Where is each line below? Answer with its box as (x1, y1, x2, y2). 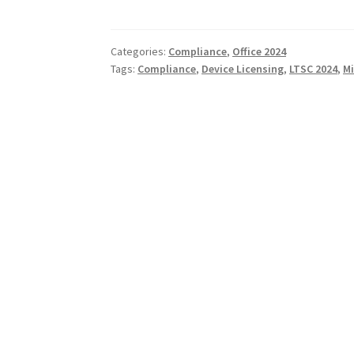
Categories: (111, 44, 169, 59)
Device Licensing (201, 62, 284, 77)
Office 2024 (232, 44, 287, 59)
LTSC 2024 (289, 62, 338, 77)
